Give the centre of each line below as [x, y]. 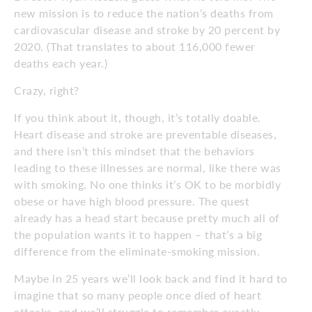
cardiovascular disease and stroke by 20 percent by [147, 29]
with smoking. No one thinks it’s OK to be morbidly [147, 184]
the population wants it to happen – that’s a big [138, 234]
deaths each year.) [61, 63]
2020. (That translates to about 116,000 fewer [135, 46]
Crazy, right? [47, 90]
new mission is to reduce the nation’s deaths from [144, 13]
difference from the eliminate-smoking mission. [137, 251]
